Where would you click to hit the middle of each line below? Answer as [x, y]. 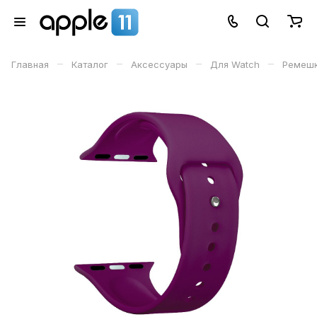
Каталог [90, 64]
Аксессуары [159, 64]
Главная [30, 64]
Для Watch [235, 64]
